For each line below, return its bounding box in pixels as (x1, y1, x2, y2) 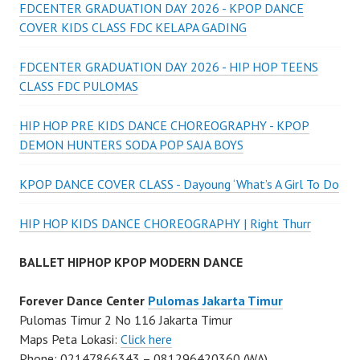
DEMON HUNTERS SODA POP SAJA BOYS (19, 137, 243, 153)
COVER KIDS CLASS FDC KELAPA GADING (19, 19, 247, 35)
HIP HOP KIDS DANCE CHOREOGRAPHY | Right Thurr (19, 215, 311, 231)
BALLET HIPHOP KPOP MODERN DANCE (19, 254, 243, 270)
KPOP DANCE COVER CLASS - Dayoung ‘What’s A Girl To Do (19, 176, 339, 192)
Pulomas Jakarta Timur (148, 292, 283, 309)
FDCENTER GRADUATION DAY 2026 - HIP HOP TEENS (19, 59, 318, 75)
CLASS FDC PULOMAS (19, 78, 138, 94)
